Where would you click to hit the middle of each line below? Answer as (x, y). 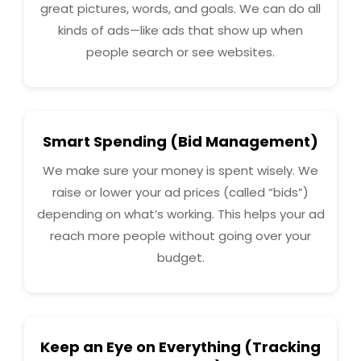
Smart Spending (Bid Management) (180, 141)
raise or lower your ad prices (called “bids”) (180, 192)
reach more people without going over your (180, 235)
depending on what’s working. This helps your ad (180, 214)
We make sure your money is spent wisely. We (180, 170)
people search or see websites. (180, 52)
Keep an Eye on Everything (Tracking (180, 346)
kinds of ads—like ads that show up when (180, 30)
